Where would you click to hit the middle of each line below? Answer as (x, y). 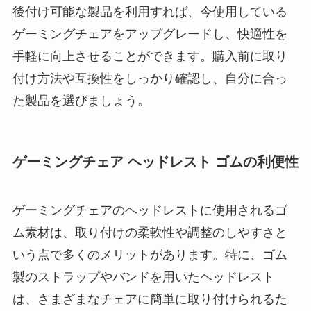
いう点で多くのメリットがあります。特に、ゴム (150, 254)
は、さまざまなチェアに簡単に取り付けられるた (150, 299)
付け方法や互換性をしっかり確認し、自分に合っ (150, 79)
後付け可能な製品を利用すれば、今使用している (150, 12)
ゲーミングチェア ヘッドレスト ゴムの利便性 (155, 162)
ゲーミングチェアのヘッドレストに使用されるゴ (150, 210)
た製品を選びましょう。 (81, 101)
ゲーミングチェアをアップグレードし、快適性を (150, 34)
